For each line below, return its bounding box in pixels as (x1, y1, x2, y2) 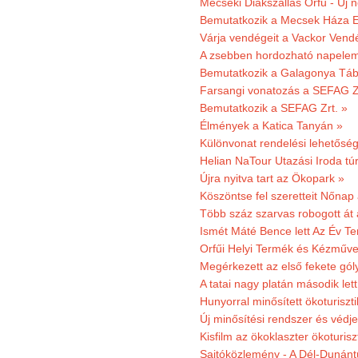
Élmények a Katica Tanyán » (200, 119, 343, 132)
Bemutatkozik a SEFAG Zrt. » (200, 101, 348, 114)
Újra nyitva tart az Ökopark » (200, 172, 344, 185)
